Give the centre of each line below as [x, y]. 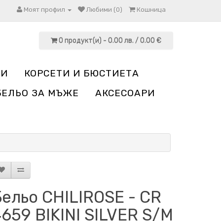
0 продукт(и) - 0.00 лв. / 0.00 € [110, 41]
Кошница [151, 10]
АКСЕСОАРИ [125, 93]
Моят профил [44, 10]
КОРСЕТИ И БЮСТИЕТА [82, 73]
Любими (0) [104, 10]
